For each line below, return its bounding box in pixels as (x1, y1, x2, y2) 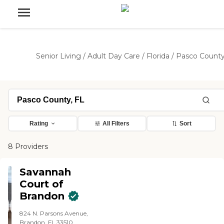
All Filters (102, 120, 129, 127)
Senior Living (36, 51, 81, 60)
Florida (146, 51, 169, 60)
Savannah (19, 166, 71, 178)
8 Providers (8, 142, 48, 151)
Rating (29, 120, 48, 127)
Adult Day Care (87, 51, 140, 60)
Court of (19, 178, 64, 190)
